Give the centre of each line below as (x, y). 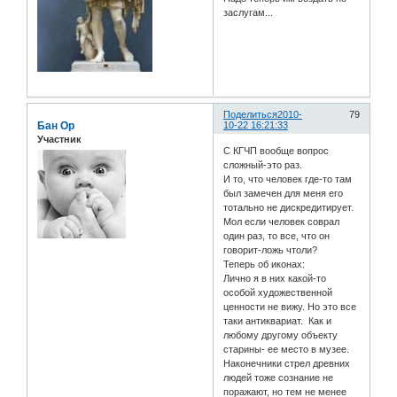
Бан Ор (56, 125)
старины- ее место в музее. (287, 350)
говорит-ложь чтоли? (271, 250)
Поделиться (251, 114)
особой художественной (278, 293)
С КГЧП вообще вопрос (276, 151)
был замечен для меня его (284, 194)
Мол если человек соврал (282, 222)
